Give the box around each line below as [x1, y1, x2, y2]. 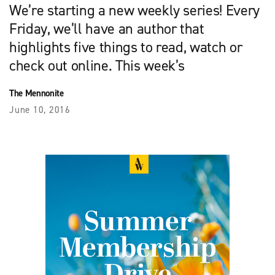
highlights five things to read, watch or [9, 37, 242, 57]
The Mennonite [9, 87, 64, 99]
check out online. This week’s [9, 55, 185, 76]
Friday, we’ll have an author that [9, 18, 204, 39]
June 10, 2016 [9, 103, 71, 116]
